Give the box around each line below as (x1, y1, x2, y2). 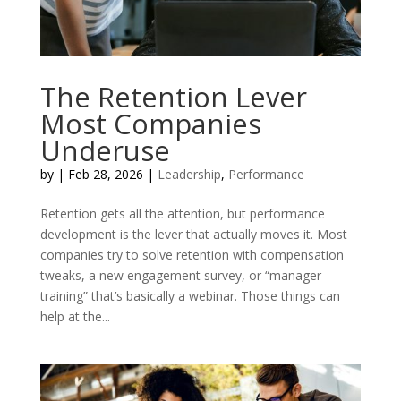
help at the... (39, 308, 110, 326)
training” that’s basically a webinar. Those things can (39, 287, 340, 305)
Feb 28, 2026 (67, 166, 143, 183)
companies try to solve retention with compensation (39, 246, 344, 264)
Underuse (39, 132, 170, 170)
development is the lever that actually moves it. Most (39, 226, 347, 243)
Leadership (157, 166, 221, 183)
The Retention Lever (39, 78, 307, 116)
